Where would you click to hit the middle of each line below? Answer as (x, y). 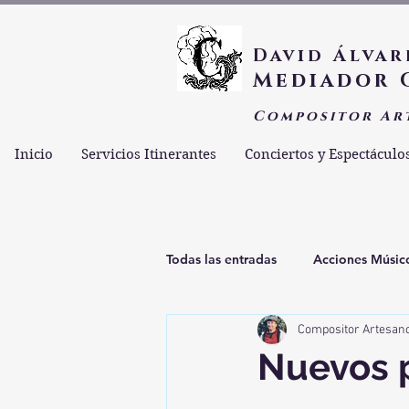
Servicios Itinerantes (148, 154)
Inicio (33, 154)
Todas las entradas (221, 259)
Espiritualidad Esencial (271, 332)
